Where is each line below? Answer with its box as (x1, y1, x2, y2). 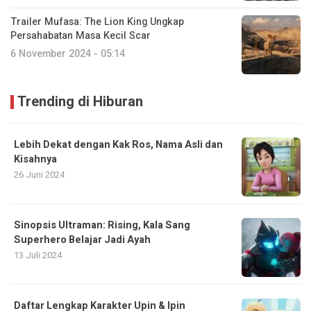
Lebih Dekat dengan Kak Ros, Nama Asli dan (14, 137, 223, 152)
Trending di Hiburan (17, 92, 143, 112)
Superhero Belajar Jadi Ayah (14, 233, 151, 247)
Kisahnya (14, 152, 57, 167)
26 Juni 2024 (14, 168, 65, 181)
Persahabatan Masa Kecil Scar (10, 28, 151, 43)
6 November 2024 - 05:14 (10, 47, 125, 61)
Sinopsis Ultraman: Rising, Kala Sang (14, 218, 190, 233)
